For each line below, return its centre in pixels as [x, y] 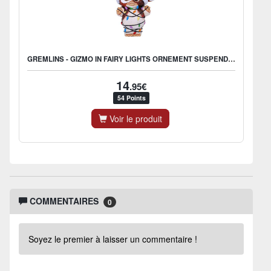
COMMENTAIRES [65, 201]
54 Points [131, 98]
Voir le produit [135, 119]
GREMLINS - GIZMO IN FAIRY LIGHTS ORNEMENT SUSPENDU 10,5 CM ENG [232, 59]
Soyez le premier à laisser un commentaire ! [113, 239]
